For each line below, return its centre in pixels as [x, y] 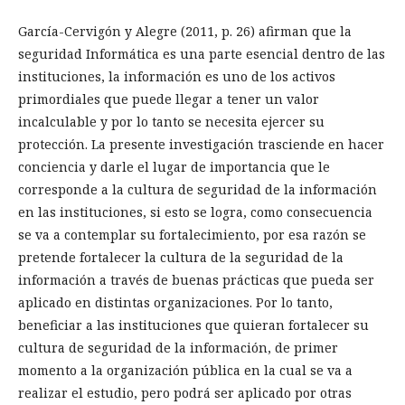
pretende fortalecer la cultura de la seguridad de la [181, 257]
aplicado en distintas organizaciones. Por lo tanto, [175, 302]
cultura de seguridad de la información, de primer [178, 348]
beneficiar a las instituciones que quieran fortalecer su [193, 325]
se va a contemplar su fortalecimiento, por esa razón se [192, 235]
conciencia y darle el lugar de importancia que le [174, 167]
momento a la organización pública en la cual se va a [185, 370]
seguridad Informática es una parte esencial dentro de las [202, 54]
